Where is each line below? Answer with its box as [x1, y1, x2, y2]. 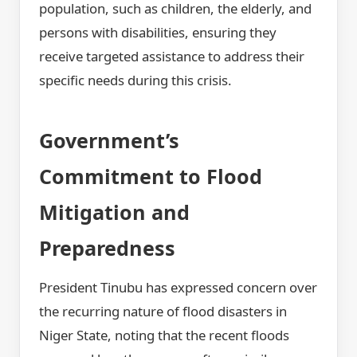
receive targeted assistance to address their [39, 46, 304, 65]
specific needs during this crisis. [39, 70, 232, 89]
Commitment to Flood [39, 162, 262, 190]
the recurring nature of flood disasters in [39, 302, 287, 321]
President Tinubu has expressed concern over [39, 278, 317, 297]
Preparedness [39, 233, 175, 261]
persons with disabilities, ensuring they [39, 22, 277, 41]
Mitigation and [39, 198, 190, 226]
